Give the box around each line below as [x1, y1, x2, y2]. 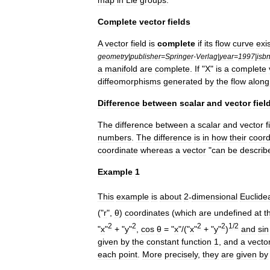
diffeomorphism [98, 76, 157, 86]
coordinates [125, 207, 169, 218]
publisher [130, 52, 161, 60]
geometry [98, 52, 128, 60]
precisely [165, 249, 198, 259]
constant [146, 236, 179, 246]
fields [168, 16, 190, 27]
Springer [165, 52, 193, 60]
